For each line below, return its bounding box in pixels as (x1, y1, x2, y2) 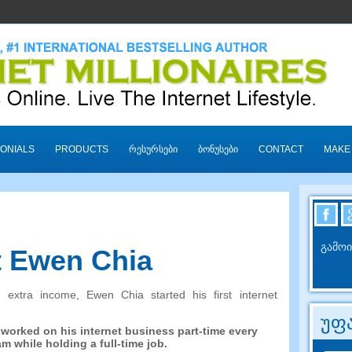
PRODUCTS (54, 144, 108, 155)
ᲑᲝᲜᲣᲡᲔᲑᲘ (197, 144, 238, 155)
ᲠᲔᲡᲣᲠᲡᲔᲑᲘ (128, 144, 178, 155)
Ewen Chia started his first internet (86, 288, 277, 302)
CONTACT (258, 144, 303, 155)
